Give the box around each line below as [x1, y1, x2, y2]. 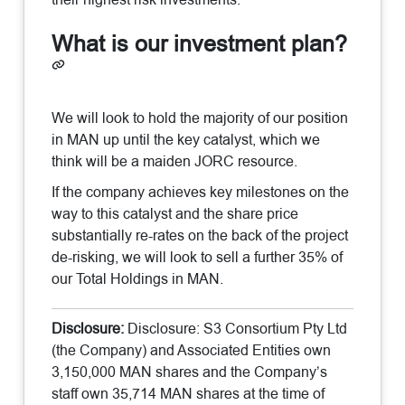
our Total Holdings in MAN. [52, 268, 224, 289]
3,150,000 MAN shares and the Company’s [52, 361, 328, 382]
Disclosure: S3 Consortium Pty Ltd [127, 317, 348, 339]
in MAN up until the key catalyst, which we [52, 128, 321, 150]
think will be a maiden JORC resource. [52, 150, 298, 172]
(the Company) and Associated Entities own [52, 339, 332, 361]
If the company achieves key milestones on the [52, 181, 350, 202]
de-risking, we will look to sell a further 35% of [52, 246, 344, 268]
